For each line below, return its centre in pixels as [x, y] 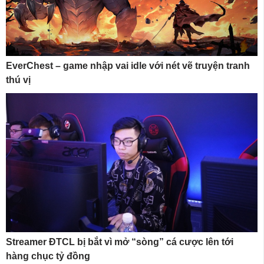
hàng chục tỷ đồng [48, 256]
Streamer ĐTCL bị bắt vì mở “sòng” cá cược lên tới [120, 242]
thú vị [18, 80]
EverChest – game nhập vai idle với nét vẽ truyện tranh [128, 65]
